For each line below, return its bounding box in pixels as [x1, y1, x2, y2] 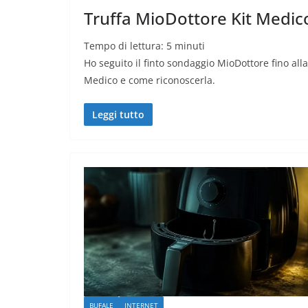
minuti [175, 38, 205, 52]
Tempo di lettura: [84, 38, 166, 52]
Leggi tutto [92, 107, 144, 121]
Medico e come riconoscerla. [84, 73, 215, 87]
